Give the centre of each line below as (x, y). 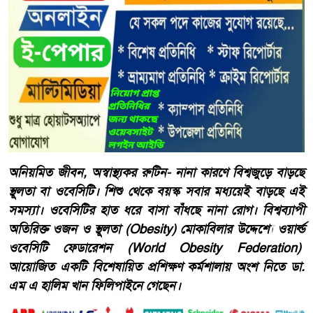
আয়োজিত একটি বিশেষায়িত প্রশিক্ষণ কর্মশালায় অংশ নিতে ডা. (156, 267)
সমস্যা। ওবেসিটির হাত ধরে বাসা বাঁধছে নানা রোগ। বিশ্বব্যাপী (156, 211)
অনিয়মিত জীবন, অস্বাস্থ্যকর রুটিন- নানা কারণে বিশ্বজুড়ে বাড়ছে (156, 173)
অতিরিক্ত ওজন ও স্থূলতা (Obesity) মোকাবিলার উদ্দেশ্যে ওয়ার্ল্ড (156, 230)
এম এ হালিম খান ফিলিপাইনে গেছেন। (98, 286)
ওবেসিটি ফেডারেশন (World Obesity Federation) (156, 248)
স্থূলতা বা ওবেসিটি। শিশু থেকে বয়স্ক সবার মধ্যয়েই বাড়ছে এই (156, 192)
